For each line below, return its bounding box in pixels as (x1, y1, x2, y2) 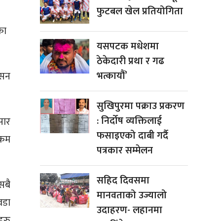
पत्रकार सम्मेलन (97, 142, 153, 159)
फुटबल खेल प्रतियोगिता (97, 3, 183, 20)
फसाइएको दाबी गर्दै (97, 127, 168, 145)
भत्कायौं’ (97, 68, 127, 85)
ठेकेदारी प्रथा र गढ (97, 53, 164, 70)
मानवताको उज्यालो (97, 187, 167, 204)
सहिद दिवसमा (97, 172, 149, 189)
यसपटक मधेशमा (97, 38, 159, 55)
